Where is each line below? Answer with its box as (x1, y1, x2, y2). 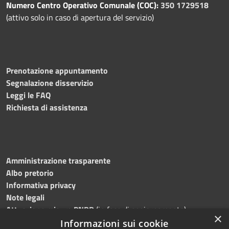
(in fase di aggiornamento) (94, 203, 186, 216)
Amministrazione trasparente (6, 154, 110, 167)
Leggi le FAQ (6, 88, 51, 101)
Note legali (6, 191, 44, 203)
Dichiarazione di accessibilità (6, 215, 108, 228)
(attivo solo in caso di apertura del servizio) (6, 11, 154, 24)
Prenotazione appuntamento (6, 64, 108, 77)
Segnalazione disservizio (6, 76, 94, 89)
